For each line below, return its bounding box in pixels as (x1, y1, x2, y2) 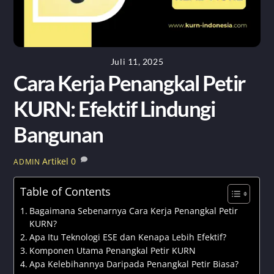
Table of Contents (20, 183, 111, 199)
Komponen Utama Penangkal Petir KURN (29, 245, 196, 256)
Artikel (42, 156, 69, 168)
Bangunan (13, 121, 103, 147)
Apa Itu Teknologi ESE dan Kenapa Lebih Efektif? (29, 231, 227, 243)
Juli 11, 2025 (110, 56, 164, 67)
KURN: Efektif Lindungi (13, 95, 215, 122)
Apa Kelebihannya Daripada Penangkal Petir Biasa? (29, 258, 239, 270)
